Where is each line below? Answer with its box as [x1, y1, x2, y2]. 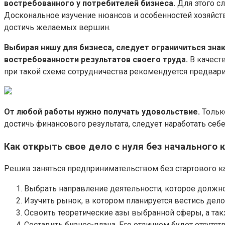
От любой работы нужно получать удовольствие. [4, 106, 200, 117]
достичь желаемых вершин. [4, 22, 110, 32]
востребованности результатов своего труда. [4, 54, 188, 64]
